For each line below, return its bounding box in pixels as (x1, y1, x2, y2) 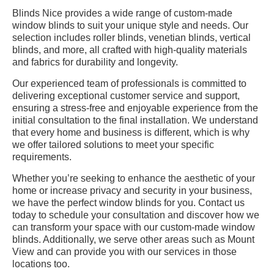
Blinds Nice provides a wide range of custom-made (12, 8, 232, 19)
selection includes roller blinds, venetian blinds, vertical (12, 32, 251, 43)
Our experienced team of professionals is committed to (12, 78, 246, 89)
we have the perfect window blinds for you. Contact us (12, 198, 245, 209)
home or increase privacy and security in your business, (12, 185, 252, 196)
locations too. (12, 259, 70, 270)
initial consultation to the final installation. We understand (12, 115, 258, 126)
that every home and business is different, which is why (12, 127, 250, 138)
